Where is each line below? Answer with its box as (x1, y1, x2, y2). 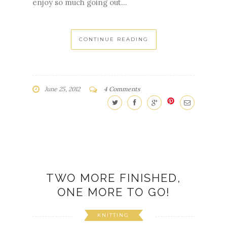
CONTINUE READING (79, 36, 148, 43)
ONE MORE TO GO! (57, 185, 170, 199)
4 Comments (104, 85, 140, 93)
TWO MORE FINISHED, (46, 171, 181, 185)
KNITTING (97, 212, 129, 219)
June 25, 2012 (45, 85, 80, 93)
